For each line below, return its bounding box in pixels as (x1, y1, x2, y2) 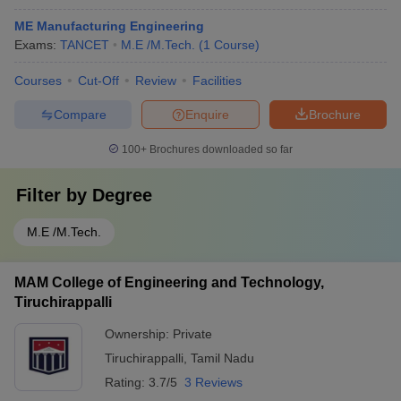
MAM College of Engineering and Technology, (14, 275, 324, 290)
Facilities (192, 73, 242, 88)
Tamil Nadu (191, 351, 254, 365)
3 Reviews (184, 375, 243, 389)
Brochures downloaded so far (147, 143, 293, 156)
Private (173, 327, 212, 341)
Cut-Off (78, 73, 119, 88)
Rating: (105, 375, 149, 389)
